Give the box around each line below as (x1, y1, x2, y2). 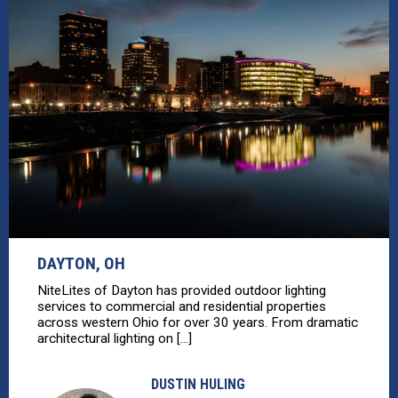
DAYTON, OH (37, 253, 125, 275)
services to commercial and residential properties (37, 298, 326, 315)
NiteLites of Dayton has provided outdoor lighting (37, 283, 326, 299)
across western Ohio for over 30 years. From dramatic (37, 314, 358, 331)
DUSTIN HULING (150, 376, 245, 394)
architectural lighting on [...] (37, 330, 192, 347)
